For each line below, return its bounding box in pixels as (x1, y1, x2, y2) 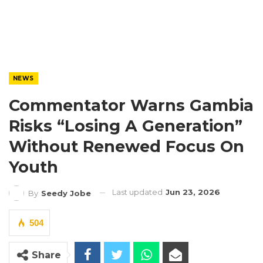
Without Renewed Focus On (9, 137, 244, 156)
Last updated (112, 187, 164, 197)
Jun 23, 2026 (166, 187, 220, 197)
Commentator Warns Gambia (9, 96, 254, 115)
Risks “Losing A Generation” (9, 116, 242, 136)
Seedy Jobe (41, 188, 91, 198)
